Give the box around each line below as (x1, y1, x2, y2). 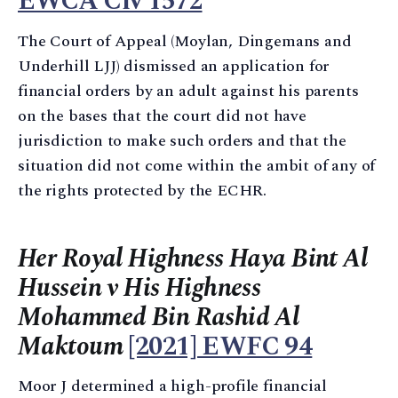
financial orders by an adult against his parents (18, 78, 359, 103)
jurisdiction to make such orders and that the (18, 128, 346, 153)
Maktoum (18, 327, 123, 366)
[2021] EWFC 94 (128, 327, 313, 366)
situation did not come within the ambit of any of (18, 153, 376, 178)
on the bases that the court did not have (18, 103, 306, 128)
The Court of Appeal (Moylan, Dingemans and (18, 28, 352, 53)
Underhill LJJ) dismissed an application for (18, 53, 330, 78)
